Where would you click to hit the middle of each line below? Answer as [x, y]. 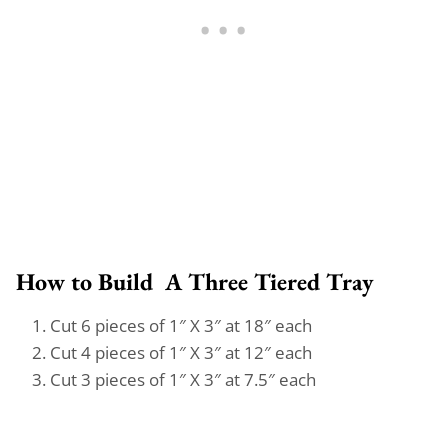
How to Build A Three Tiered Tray [195, 281]
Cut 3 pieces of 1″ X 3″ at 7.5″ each [183, 379]
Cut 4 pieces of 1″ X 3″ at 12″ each [181, 352]
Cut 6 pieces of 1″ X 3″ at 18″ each [181, 325]
